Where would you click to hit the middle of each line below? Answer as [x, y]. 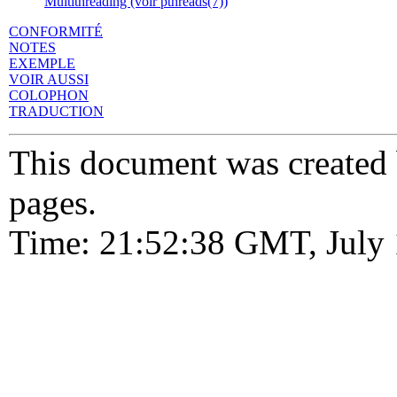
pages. [53, 202]
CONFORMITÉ [56, 31]
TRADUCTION [56, 111]
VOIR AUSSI [49, 79]
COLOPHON [49, 95]
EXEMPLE [42, 63]
